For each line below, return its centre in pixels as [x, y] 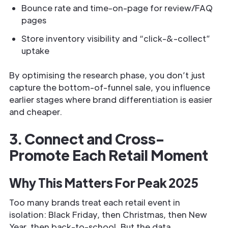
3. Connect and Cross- [87, 138]
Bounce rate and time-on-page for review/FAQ [117, 8]
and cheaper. [36, 112]
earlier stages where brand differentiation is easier [111, 99]
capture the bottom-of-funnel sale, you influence [110, 87]
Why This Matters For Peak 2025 [104, 182]
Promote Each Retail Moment [110, 155]
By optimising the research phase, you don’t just [107, 75]
